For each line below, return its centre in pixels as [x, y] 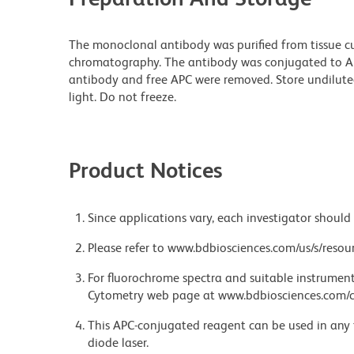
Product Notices [146, 169]
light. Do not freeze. [122, 96]
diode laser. [118, 342]
